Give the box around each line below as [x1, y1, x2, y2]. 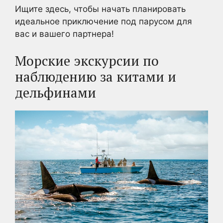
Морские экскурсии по [15, 52, 159, 70]
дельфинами [15, 84, 96, 102]
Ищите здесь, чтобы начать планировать [15, 3, 186, 14]
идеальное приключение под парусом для [15, 16, 192, 26]
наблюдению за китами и [15, 68, 176, 86]
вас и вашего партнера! [15, 28, 114, 39]
